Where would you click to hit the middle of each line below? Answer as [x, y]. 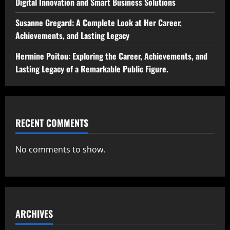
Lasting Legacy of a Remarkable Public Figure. [92, 69]
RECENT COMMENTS [52, 122]
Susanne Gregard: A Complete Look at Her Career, [99, 22]
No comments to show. [60, 149]
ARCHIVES [34, 213]
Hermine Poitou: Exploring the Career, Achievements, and [111, 56]
